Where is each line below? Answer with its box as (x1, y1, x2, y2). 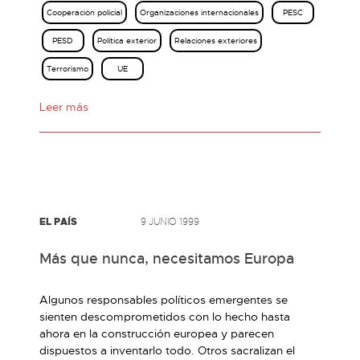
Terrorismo (47, 63, 88, 74)
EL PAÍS (39, 215, 77, 228)
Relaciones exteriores (174, 35, 257, 46)
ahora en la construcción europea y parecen (39, 326, 274, 341)
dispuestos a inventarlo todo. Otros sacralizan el (39, 343, 295, 358)
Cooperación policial (47, 7, 122, 18)
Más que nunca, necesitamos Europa (39, 250, 294, 268)
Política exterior (96, 35, 157, 46)
